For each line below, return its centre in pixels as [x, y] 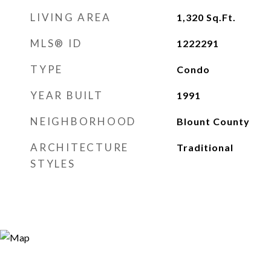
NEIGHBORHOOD [83, 121]
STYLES [53, 164]
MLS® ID [56, 43]
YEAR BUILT [67, 95]
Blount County [213, 121]
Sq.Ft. [221, 17]
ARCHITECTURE [80, 147]
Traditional [205, 147]
